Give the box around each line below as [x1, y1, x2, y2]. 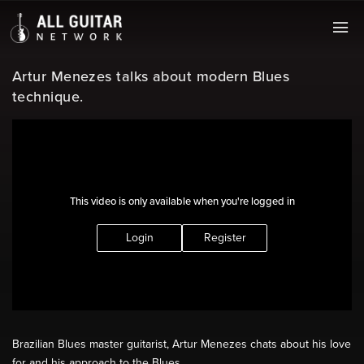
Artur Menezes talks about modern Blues [12, 67, 290, 85]
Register [203, 230, 246, 245]
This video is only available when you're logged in [69, 194, 295, 208]
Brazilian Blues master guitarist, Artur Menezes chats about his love [12, 337, 351, 352]
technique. [12, 88, 84, 106]
